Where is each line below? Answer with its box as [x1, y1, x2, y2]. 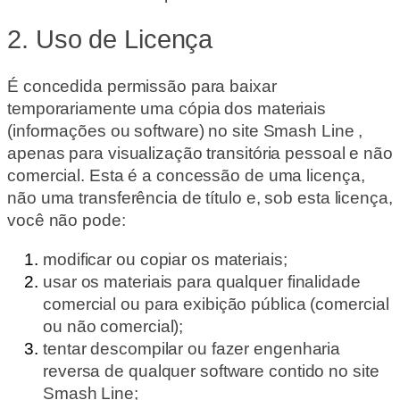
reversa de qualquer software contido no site [43, 361, 379, 380]
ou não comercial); [43, 316, 188, 336]
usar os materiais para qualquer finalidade [43, 271, 361, 291]
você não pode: [7, 211, 130, 230]
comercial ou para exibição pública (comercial [43, 294, 389, 313]
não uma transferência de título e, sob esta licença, [7, 188, 393, 208]
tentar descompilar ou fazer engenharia [43, 338, 341, 358]
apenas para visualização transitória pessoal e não [7, 144, 393, 163]
